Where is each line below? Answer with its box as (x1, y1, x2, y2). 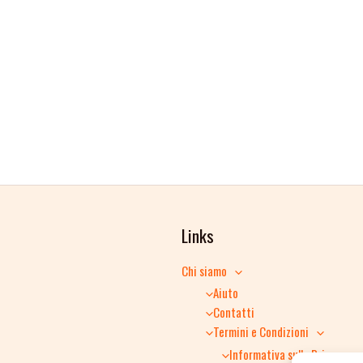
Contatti (213, 303, 254, 322)
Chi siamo (181, 261, 227, 280)
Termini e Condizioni (213, 322, 309, 341)
